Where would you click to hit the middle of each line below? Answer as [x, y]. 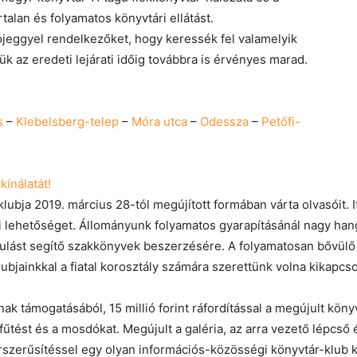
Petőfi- [281, 121]
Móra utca [159, 121]
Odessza [224, 121]
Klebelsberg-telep [67, 121]
